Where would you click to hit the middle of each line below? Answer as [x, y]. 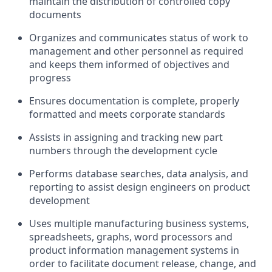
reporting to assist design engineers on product [140, 187]
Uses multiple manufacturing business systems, [139, 223]
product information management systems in [134, 250]
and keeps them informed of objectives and [129, 64]
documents [55, 15]
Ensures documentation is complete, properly [134, 101]
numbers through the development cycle [123, 151]
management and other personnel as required [136, 51]
